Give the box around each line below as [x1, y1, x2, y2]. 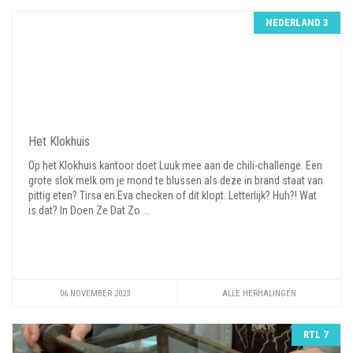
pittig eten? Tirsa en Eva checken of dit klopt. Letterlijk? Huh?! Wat [28, 189, 317, 202]
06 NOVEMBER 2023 [59, 288, 130, 299]
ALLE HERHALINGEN [221, 288, 296, 299]
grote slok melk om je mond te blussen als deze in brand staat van [28, 174, 323, 187]
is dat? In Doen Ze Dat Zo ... [28, 204, 152, 217]
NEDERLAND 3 [266, 17, 329, 28]
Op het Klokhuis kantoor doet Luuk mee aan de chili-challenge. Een [28, 159, 322, 172]
